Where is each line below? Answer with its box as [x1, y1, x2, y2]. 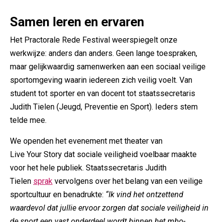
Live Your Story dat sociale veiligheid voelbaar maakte [10, 150, 197, 159]
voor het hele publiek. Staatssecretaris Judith [10, 163, 166, 172]
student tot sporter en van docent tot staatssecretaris [10, 89, 195, 98]
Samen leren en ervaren [10, 14, 147, 29]
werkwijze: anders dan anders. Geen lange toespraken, [10, 49, 197, 58]
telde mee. [10, 115, 51, 125]
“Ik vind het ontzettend [104, 190, 183, 199]
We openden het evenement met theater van [10, 136, 163, 146]
